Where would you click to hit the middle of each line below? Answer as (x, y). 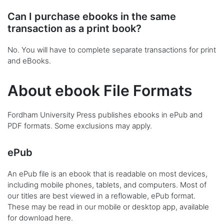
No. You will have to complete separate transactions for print (112, 50)
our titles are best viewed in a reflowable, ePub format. (101, 196)
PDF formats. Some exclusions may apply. (80, 126)
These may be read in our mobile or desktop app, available (108, 207)
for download (31, 218)
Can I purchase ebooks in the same (92, 17)
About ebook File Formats (100, 91)
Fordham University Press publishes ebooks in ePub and (105, 115)
